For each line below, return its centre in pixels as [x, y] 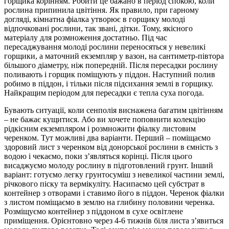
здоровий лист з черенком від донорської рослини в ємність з [111, 147]
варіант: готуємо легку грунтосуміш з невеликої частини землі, [114, 175]
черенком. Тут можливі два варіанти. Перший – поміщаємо [107, 138]
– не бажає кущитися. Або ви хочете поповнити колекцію [105, 120]
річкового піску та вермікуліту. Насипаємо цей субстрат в [105, 184]
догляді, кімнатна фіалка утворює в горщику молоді [95, 19]
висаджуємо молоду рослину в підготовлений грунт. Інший [109, 166]
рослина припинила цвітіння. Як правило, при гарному [101, 10]
